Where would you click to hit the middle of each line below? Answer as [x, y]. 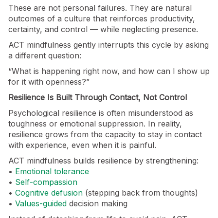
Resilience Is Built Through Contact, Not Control [98, 98]
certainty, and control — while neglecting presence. [103, 29]
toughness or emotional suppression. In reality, [95, 124]
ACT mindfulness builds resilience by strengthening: [103, 161]
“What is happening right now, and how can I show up [109, 71]
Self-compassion [46, 182]
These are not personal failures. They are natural [100, 8]
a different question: [45, 56]
